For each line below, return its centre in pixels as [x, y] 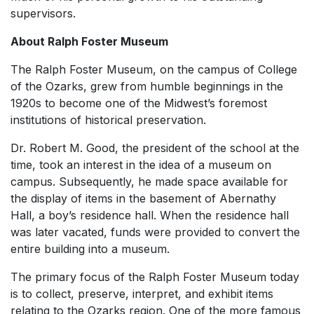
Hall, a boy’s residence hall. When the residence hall [150, 215]
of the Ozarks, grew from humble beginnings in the [147, 86]
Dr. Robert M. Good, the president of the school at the [155, 148]
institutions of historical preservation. [108, 120]
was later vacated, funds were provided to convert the [155, 232]
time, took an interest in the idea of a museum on [141, 165]
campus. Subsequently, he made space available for [149, 182]
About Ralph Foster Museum [89, 41]
